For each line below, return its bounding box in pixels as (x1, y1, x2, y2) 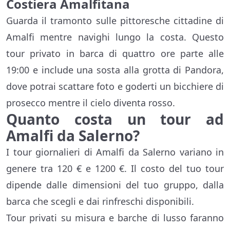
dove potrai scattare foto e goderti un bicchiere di (6, 80, 224, 93)
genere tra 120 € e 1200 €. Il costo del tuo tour (6, 162, 224, 175)
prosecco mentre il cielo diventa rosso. (6, 97, 175, 109)
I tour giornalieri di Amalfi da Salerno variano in (6, 146, 224, 159)
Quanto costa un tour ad (6, 109, 224, 129)
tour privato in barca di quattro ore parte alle (6, 47, 224, 60)
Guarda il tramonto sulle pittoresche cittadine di (6, 14, 224, 27)
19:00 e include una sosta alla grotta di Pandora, (6, 64, 224, 76)
